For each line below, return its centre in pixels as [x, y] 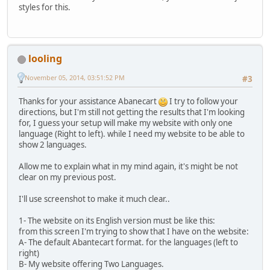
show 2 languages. [53, 144]
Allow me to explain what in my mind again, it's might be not [128, 166]
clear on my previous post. [67, 177]
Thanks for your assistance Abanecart [89, 101]
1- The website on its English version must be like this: [117, 220]
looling [45, 59]
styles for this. [45, 8]
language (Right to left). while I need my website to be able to [132, 133]
